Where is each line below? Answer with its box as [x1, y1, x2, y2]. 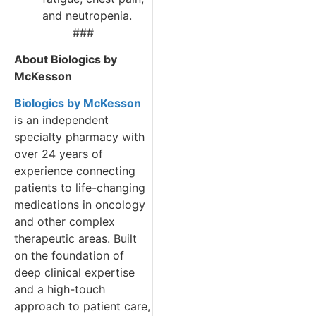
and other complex [14, 214, 115, 229]
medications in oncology [14, 197, 145, 212]
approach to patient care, [14, 299, 150, 314]
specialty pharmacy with [14, 130, 145, 145]
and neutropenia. [42, 8, 132, 23]
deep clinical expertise [14, 265, 135, 280]
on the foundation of [14, 248, 124, 263]
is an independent [14, 113, 109, 128]
